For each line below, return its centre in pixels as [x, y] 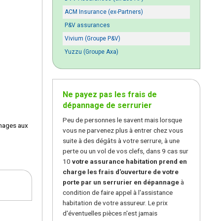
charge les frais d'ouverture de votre [121, 172]
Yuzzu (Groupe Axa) [92, 52]
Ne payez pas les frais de [110, 95]
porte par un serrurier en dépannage [121, 182]
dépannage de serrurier [107, 106]
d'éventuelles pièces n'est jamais [110, 213]
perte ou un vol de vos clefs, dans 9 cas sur [126, 151]
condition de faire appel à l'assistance [118, 193]
